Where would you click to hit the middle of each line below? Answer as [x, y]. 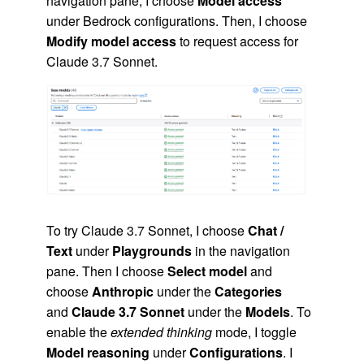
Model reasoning [97, 352]
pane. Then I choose [106, 271]
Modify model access [111, 41]
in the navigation [240, 250]
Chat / [265, 230]
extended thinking [161, 331]
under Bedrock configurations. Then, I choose [176, 20]
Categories [248, 291]
